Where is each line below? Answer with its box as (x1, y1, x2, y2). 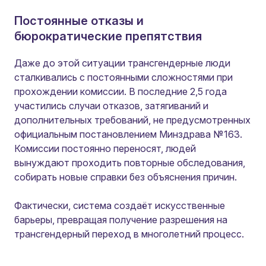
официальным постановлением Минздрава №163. (14, 128, 242, 140)
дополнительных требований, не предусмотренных (14, 114, 251, 126)
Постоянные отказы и (14, 14, 144, 28)
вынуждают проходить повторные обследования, (14, 157, 245, 169)
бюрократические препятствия (14, 29, 202, 43)
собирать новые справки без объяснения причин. (14, 171, 237, 183)
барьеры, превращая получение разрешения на (14, 214, 227, 226)
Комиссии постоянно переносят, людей (14, 142, 196, 154)
